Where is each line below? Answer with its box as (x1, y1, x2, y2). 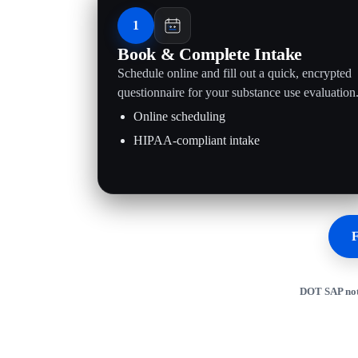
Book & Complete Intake (117, 44, 303, 64)
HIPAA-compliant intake (133, 133, 260, 147)
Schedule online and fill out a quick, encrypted (117, 66, 352, 80)
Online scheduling (133, 109, 225, 123)
